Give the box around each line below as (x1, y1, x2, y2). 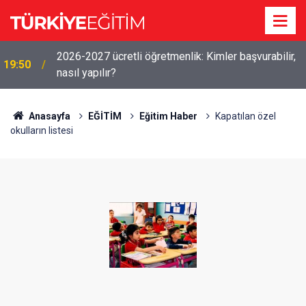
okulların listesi (10, 125, 73, 136)
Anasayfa (26, 111, 70, 122)
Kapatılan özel (214, 111, 276, 122)
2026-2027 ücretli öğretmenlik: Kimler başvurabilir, (57, 50, 296, 63)
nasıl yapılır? (57, 66, 116, 79)
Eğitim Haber (139, 111, 197, 122)
